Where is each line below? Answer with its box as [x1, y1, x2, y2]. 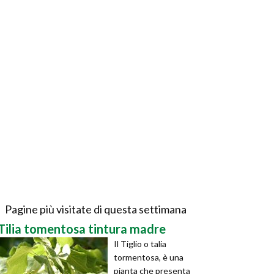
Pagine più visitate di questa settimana [4, 202, 187, 216]
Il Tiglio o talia [114, 239, 166, 249]
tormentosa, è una [114, 252, 183, 262]
